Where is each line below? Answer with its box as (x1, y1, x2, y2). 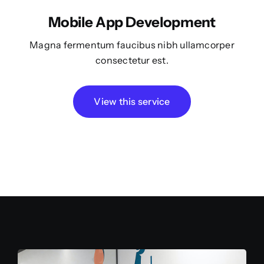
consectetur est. (95, 54, 169, 67)
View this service (94, 95, 170, 108)
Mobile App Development (48, 14, 216, 31)
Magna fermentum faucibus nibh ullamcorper (29, 39, 235, 51)
